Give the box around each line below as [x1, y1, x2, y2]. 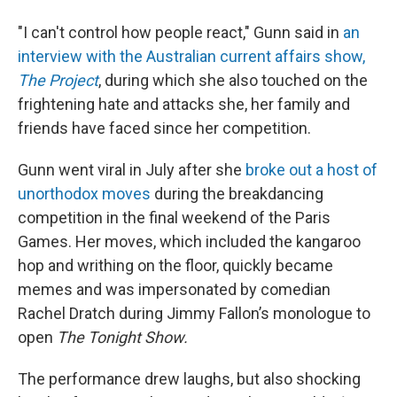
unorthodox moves [18, 184, 151, 203]
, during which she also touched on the [98, 71, 368, 90]
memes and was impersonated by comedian [18, 280, 331, 299]
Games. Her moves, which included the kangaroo [18, 232, 361, 251]
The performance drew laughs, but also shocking [18, 370, 361, 388]
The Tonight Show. [57, 328, 188, 346]
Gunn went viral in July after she [18, 160, 245, 179]
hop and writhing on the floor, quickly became [18, 256, 333, 275]
